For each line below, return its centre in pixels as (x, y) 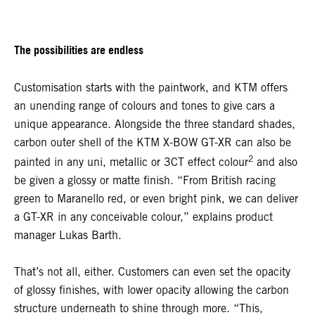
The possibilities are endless (79, 51)
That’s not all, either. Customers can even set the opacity (152, 272)
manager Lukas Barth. (68, 236)
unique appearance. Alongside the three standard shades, (155, 124)
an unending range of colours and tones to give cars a (144, 105)
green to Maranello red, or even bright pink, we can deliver (156, 199)
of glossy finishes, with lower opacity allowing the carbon (152, 290)
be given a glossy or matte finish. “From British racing (145, 181)
